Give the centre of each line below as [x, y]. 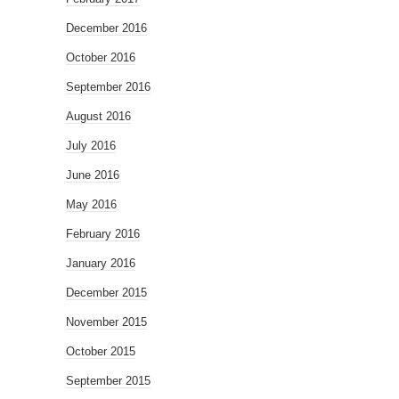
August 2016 [98, 116]
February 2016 [103, 233]
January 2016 [101, 263]
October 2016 [101, 57]
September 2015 [108, 380]
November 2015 [106, 322]
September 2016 [108, 86]
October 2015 [101, 351]
